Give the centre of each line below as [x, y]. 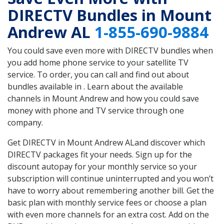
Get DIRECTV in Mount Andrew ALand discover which [106, 143]
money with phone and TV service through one [96, 111]
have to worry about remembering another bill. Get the [111, 191]
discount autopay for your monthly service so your [102, 167]
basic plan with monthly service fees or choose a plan [107, 203]
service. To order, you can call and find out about [98, 75]
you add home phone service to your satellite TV [98, 63]
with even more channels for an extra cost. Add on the [108, 215]
